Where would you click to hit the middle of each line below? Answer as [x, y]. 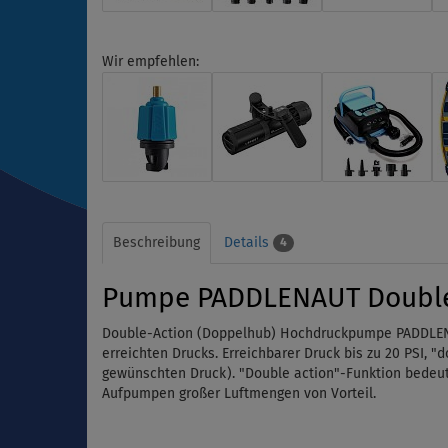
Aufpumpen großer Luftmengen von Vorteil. [239, 393]
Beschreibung [156, 242]
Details [248, 242]
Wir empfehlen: [150, 61]
